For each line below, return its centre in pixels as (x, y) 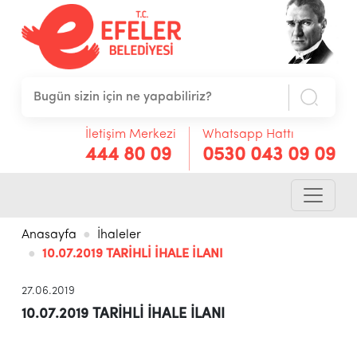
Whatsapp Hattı (249, 134)
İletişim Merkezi (131, 134)
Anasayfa (49, 235)
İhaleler (119, 235)
